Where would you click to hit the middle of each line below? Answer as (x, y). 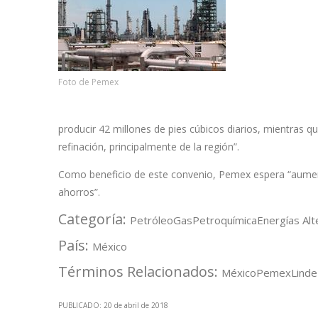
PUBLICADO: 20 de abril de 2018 (113, 306)
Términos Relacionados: (140, 272)
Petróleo (152, 220)
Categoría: (94, 219)
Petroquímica (225, 220)
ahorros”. (79, 192)
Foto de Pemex (88, 82)
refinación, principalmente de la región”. (149, 147)
